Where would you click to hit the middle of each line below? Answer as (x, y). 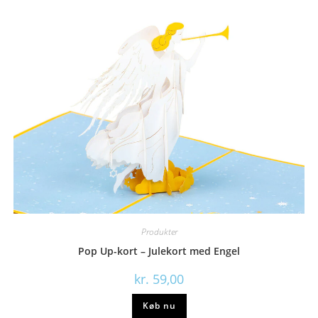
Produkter (159, 232)
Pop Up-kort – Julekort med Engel (159, 251)
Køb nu (159, 306)
